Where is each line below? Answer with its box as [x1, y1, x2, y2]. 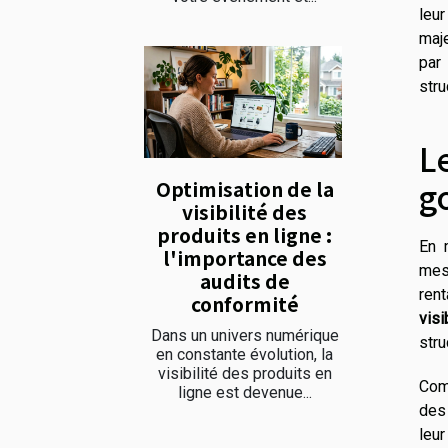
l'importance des [162, 244, 327, 273]
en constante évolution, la [156, 345, 333, 365]
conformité [190, 290, 299, 319]
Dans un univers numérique [150, 326, 339, 346]
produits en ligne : [157, 221, 332, 250]
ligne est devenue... [177, 383, 312, 403]
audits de [199, 267, 290, 296]
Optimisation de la [155, 175, 334, 204]
